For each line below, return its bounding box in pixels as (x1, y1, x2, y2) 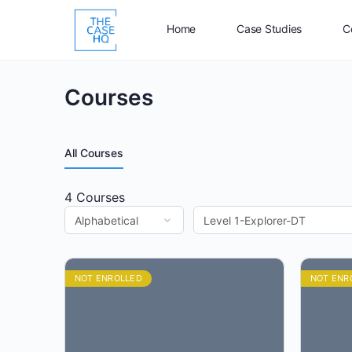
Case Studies (236, 22, 302, 35)
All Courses (64, 146, 123, 159)
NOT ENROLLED (75, 273, 142, 284)
